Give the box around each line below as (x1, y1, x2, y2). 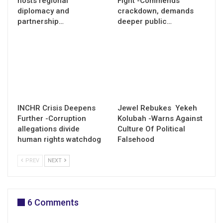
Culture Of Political (117, 124, 185, 134)
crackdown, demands (117, 6, 194, 15)
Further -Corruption (17, 114, 86, 123)
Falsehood (117, 135, 154, 144)
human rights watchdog (17, 135, 101, 144)
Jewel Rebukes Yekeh (117, 104, 197, 113)
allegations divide (17, 124, 80, 134)
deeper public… (117, 16, 172, 26)
